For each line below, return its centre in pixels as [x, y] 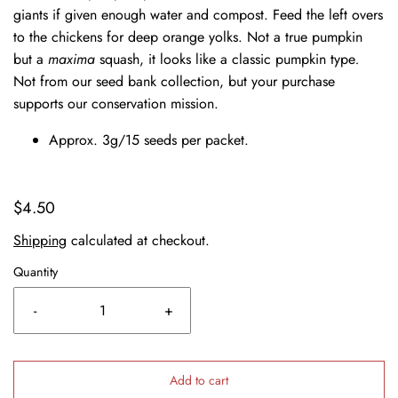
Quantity [36, 272]
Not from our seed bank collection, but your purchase [174, 81]
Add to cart [199, 380]
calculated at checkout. [138, 240]
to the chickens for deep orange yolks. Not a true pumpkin [188, 37]
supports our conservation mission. [116, 103]
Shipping [40, 240]
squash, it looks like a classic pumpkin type [227, 59]
